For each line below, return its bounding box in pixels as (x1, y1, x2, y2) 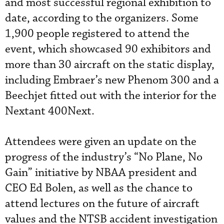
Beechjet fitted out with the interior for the (5, 88, 216, 103)
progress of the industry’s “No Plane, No (5, 150, 202, 164)
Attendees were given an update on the (5, 134, 196, 149)
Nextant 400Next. (5, 104, 94, 118)
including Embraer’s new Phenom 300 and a (5, 73, 219, 87)
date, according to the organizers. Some (5, 11, 198, 25)
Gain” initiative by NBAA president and (5, 165, 197, 180)
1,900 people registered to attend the (5, 26, 189, 41)
